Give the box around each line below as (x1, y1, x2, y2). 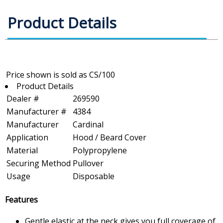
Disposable (73, 171, 114, 182)
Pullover (73, 158, 104, 169)
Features (5, 194, 38, 205)
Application (6, 132, 48, 143)
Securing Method (6, 158, 71, 169)
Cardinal (73, 119, 104, 130)
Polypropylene (73, 145, 127, 156)
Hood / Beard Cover (73, 132, 146, 143)
